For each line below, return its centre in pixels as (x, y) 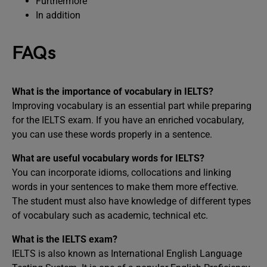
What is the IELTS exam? (65, 239)
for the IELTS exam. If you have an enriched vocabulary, (128, 120)
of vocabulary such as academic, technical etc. (110, 215)
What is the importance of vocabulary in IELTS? (113, 91)
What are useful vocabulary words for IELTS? (108, 158)
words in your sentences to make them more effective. (125, 187)
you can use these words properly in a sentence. (112, 134)
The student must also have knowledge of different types (131, 201)
